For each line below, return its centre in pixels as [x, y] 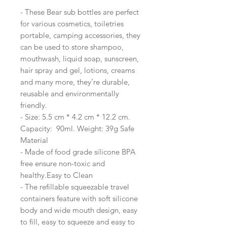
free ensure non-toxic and [63, 164]
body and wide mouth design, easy [79, 210]
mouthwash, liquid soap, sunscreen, [80, 59]
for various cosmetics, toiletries [72, 24]
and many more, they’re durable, [75, 82]
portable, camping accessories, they [80, 35]
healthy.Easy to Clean [56, 175]
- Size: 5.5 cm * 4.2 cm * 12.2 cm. [75, 117]
